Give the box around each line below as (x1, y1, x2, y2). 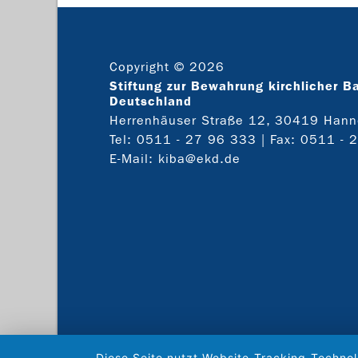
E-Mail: (109, 151, 158, 166)
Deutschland (109, 93, 192, 109)
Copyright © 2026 (109, 59, 225, 74)
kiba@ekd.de (158, 151, 241, 166)
